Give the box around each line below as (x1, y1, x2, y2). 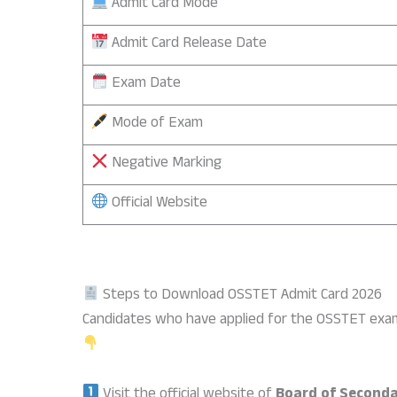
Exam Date (107, 71, 181, 97)
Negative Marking (107, 151, 222, 177)
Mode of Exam (107, 111, 203, 137)
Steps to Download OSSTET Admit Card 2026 (99, 284, 383, 310)
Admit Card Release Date (107, 31, 267, 58)
